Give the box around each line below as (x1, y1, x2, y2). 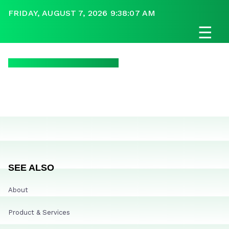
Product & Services (8, 208, 70, 216)
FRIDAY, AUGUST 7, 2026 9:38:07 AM (8, 8, 156, 18)
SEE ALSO (8, 162, 54, 173)
